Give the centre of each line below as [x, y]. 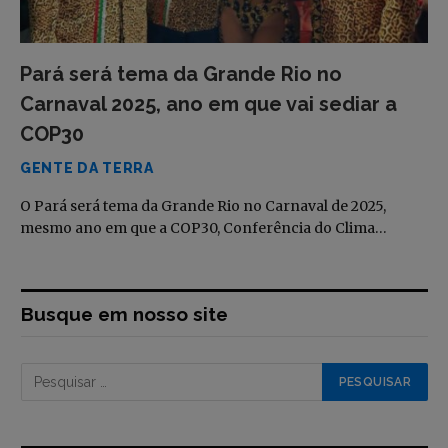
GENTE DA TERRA [87, 167]
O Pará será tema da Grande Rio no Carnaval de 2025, [203, 205]
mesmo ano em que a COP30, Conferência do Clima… [203, 227]
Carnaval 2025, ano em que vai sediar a [208, 103]
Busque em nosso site [124, 313]
